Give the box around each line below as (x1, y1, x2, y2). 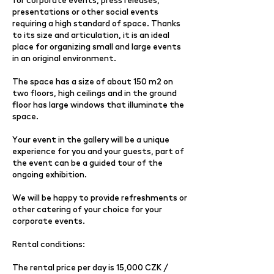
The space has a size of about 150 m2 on (12, 76, 173, 86)
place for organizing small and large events (12, 41, 181, 51)
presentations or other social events (12, 6, 158, 17)
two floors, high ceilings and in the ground (12, 87, 177, 98)
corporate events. (12, 215, 85, 226)
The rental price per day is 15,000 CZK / (12, 262, 168, 272)
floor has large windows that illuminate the (12, 99, 184, 109)
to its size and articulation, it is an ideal (12, 29, 169, 40)
